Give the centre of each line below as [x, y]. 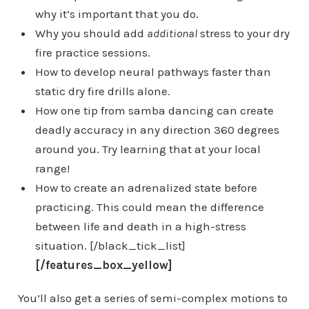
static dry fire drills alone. [102, 91]
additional [172, 33]
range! [52, 169]
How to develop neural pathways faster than [153, 72]
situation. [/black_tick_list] [110, 246]
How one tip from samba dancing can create [154, 111]
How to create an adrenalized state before [146, 188]
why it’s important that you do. [117, 14]
